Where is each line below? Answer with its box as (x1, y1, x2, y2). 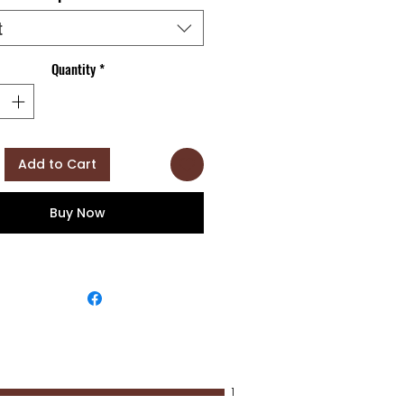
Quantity (50, 59, 96, 78)
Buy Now (50, 203, 106, 222)
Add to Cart (18, 154, 96, 173)
